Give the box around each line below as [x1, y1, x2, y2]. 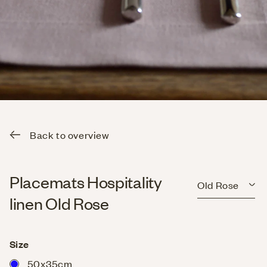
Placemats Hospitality [10, 170, 162, 193]
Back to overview [30, 128, 110, 141]
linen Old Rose [10, 192, 109, 214]
